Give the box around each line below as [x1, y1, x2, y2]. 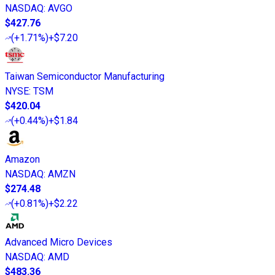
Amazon [5, 153, 40, 165]
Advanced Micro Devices [5, 236, 112, 248]
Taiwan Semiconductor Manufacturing [5, 70, 165, 82]
